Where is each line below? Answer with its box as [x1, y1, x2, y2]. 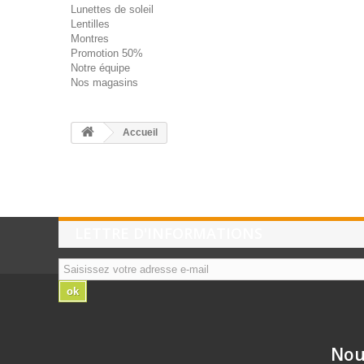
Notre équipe [71, 62, 130, 74]
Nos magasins [71, 76, 138, 89]
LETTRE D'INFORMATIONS [75, 223, 262, 243]
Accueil [120, 127, 158, 138]
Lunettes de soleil [71, 3, 154, 15]
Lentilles [71, 18, 110, 30]
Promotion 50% [71, 47, 143, 59]
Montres [71, 32, 109, 45]
